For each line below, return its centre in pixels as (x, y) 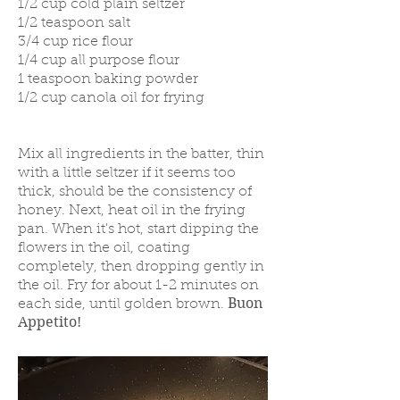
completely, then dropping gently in (141, 267)
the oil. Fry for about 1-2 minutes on (138, 286)
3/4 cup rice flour (75, 42)
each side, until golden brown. (121, 304)
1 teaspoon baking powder (108, 79)
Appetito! (50, 322)
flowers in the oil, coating (104, 248)
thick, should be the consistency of (135, 192)
